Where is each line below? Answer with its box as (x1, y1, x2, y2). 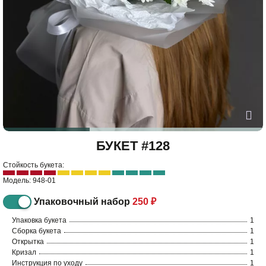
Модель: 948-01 (3, 176, 56, 185)
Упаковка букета (12, 216, 66, 224)
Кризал (12, 248, 36, 256)
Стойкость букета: (3, 160, 64, 169)
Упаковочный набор (34, 196, 130, 207)
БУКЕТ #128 (96, 138, 170, 153)
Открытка (12, 237, 44, 246)
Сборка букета (12, 226, 61, 235)
